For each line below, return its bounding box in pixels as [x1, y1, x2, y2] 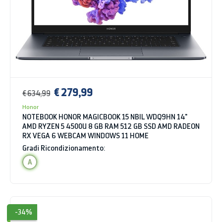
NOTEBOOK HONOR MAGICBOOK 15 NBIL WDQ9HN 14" [22, 112, 187, 122]
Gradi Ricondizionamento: [22, 143, 105, 153]
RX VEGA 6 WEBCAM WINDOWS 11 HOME [22, 131, 149, 141]
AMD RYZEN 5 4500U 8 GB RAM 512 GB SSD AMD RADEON [22, 121, 200, 131]
